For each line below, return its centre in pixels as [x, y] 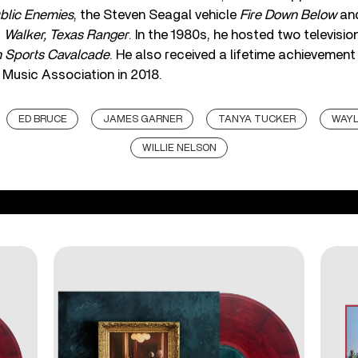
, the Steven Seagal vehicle [157, 14]
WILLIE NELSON [179, 148]
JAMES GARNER [143, 119]
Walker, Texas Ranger [66, 34]
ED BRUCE [43, 119]
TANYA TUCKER [257, 119]
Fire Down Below [288, 14]
